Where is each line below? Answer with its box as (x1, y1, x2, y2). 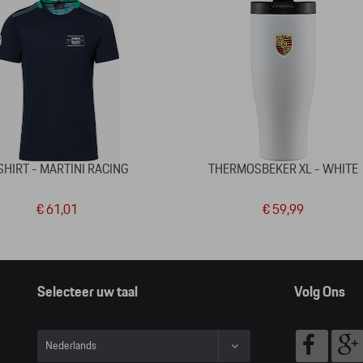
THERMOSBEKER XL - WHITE (208, 163, 359, 176)
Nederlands (45, 340, 96, 352)
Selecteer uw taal (37, 285, 138, 300)
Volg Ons (293, 285, 345, 300)
